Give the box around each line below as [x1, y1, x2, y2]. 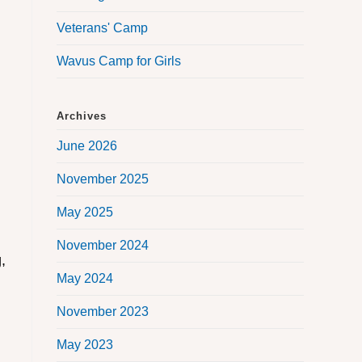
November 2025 [57, 172, 149, 187]
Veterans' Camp [57, 21, 148, 36]
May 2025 [57, 205, 113, 220]
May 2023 [57, 338, 113, 352]
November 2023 [57, 305, 149, 319]
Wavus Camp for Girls [57, 54, 181, 69]
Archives [57, 110, 107, 123]
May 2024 [57, 271, 113, 286]
